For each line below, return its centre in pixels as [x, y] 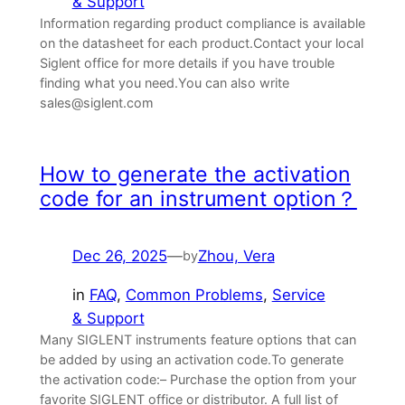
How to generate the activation [195, 174]
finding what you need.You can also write [164, 82]
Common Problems [194, 294]
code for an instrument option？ [198, 198]
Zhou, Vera [236, 256]
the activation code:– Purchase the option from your [198, 379]
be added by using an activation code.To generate [191, 359]
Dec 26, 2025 [119, 256]
